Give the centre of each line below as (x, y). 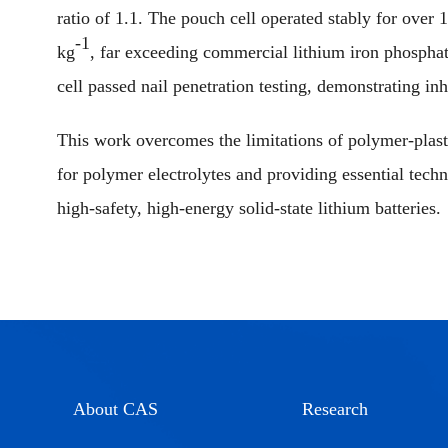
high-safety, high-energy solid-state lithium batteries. (249, 208)
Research (335, 408)
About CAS (115, 408)
